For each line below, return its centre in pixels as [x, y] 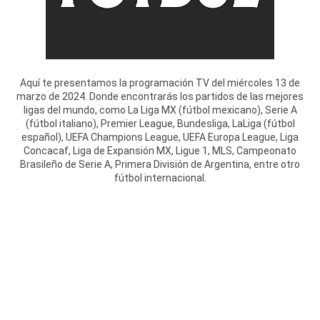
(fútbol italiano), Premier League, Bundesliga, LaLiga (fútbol [160, 124]
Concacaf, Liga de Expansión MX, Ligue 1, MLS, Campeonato [160, 151]
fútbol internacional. [160, 178]
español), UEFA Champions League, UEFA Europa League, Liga [160, 137]
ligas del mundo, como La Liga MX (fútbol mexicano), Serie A [160, 110]
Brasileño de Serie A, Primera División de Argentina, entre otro [160, 164]
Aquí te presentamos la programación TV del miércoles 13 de [160, 83]
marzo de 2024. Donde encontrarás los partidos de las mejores [160, 96]
